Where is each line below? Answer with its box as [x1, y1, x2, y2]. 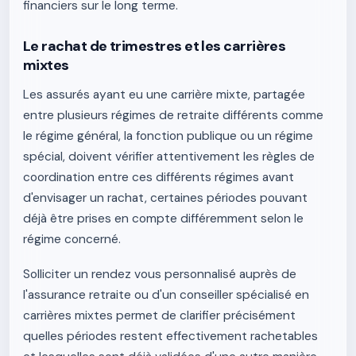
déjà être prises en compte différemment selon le [23, 211, 304, 226]
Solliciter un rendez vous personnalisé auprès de [23, 266, 296, 282]
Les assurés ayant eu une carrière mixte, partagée [23, 87, 305, 103]
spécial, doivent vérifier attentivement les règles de [23, 149, 315, 164]
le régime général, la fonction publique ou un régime [23, 128, 313, 144]
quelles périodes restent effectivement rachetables [23, 328, 318, 344]
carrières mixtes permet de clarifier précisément [23, 308, 296, 323]
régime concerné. [23, 231, 121, 247]
